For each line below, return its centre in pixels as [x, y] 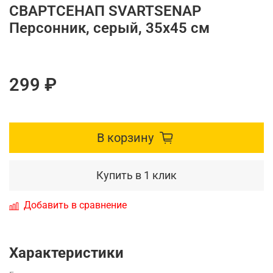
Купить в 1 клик [136, 175]
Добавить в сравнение [75, 205]
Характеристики [66, 253]
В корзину [125, 137]
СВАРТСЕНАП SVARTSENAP [105, 11]
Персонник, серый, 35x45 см [109, 28]
